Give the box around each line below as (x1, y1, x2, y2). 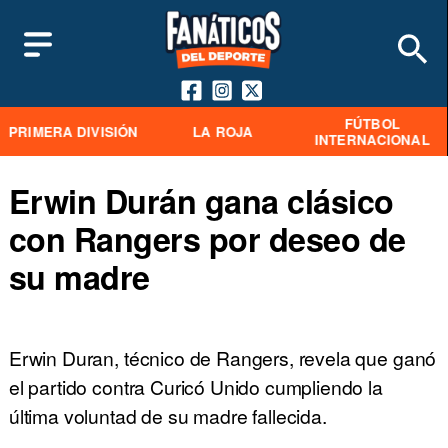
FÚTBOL (344, 113, 400, 133)
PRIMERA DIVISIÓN (8, 121, 138, 141)
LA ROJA (192, 121, 253, 141)
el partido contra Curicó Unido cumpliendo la (8, 373, 383, 401)
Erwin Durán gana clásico (8, 177, 394, 224)
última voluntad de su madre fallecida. (8, 402, 327, 430)
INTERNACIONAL (314, 129, 430, 149)
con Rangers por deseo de (8, 215, 406, 262)
